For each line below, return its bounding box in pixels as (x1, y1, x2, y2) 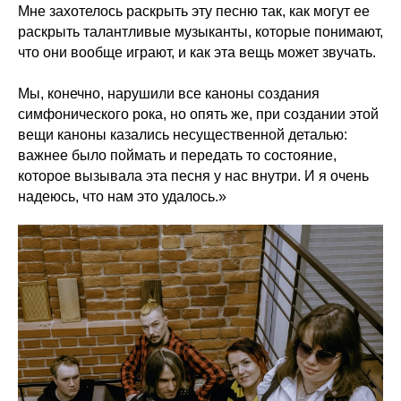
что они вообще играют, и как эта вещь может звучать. (18, 45, 376, 60)
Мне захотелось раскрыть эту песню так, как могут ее (18, 4, 370, 19)
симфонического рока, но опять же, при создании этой (18, 107, 379, 122)
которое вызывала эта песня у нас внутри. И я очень (18, 168, 369, 183)
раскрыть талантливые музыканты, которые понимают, (18, 24, 383, 39)
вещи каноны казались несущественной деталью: (18, 127, 347, 142)
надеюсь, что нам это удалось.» (18, 189, 226, 204)
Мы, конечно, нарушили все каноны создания (18, 86, 320, 101)
